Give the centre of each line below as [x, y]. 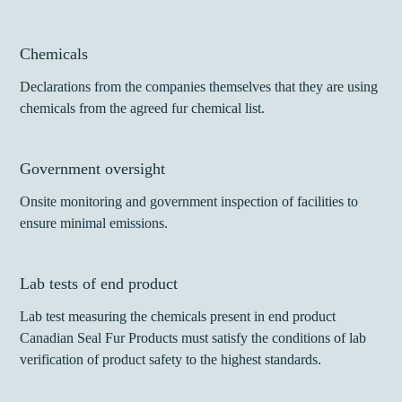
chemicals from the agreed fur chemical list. [143, 109]
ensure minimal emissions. [94, 223]
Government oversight [93, 169]
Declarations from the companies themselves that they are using [199, 87]
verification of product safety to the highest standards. [171, 360]
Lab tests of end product [99, 284]
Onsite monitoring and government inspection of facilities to [189, 202]
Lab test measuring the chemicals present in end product [178, 317]
